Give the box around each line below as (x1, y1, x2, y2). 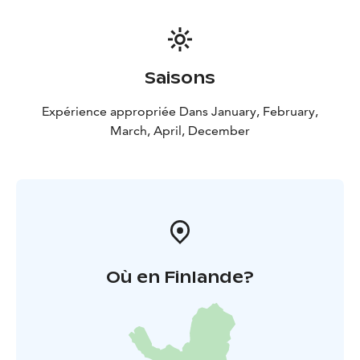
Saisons (145, 67, 215, 88)
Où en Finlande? (106, 266, 254, 288)
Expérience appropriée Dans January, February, (42, 103, 318, 119)
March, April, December (110, 122, 250, 138)
